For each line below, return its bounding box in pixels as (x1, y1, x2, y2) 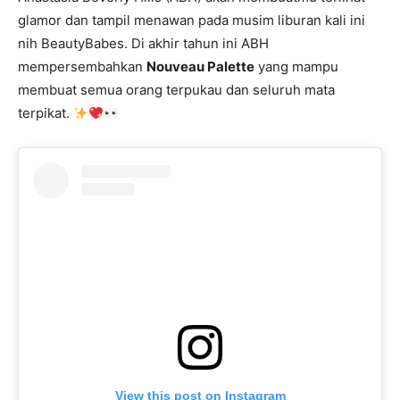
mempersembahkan (18, 58, 146, 76)
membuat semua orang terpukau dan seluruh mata (18, 81, 335, 99)
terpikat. (18, 104, 73, 122)
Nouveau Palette (146, 58, 254, 76)
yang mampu (254, 58, 338, 76)
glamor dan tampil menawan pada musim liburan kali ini (18, 12, 365, 29)
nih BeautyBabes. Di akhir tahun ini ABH (18, 35, 269, 53)
